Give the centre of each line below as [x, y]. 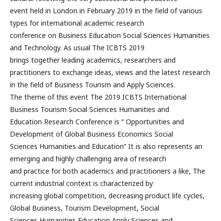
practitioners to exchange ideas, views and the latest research [110, 72]
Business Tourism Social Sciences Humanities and [90, 109]
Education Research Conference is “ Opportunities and [97, 121]
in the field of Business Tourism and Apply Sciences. [92, 84]
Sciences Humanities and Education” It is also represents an [106, 146]
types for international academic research [77, 23]
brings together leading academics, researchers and [93, 60]
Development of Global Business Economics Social [92, 134]
